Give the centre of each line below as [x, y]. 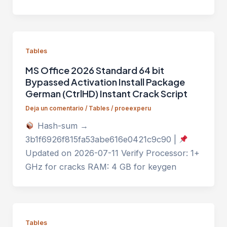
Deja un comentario [54, 109]
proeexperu [133, 109]
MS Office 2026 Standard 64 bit [94, 70]
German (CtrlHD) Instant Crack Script [106, 93]
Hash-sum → [61, 126]
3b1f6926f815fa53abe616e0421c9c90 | [102, 140]
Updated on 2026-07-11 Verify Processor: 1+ [112, 153]
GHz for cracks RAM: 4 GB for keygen [101, 167]
